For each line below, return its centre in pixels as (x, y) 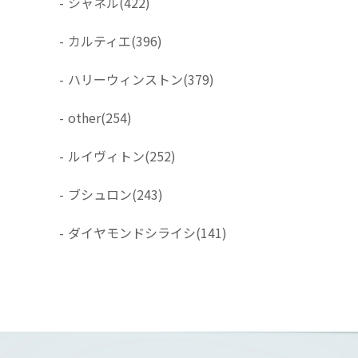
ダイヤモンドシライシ (132, 232)
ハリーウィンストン (125, 79)
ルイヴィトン (106, 155)
